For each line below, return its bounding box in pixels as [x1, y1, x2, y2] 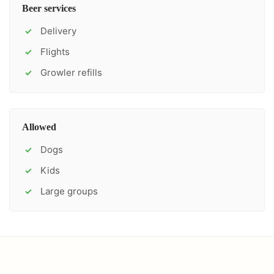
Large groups [40, 185, 98, 197]
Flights [40, 46, 70, 57]
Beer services [22, 3, 76, 13]
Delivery [40, 25, 76, 37]
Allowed [22, 122, 56, 132]
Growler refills [40, 67, 102, 78]
